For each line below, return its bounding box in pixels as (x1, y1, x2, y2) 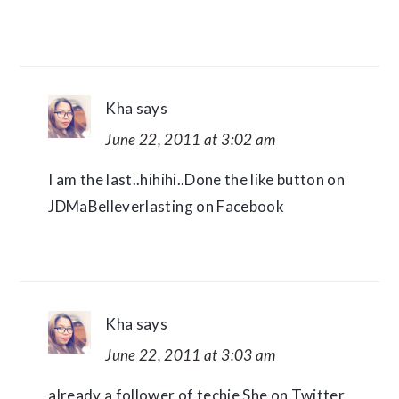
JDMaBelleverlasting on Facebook (48, 197, 284, 216)
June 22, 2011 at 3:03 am (105, 346, 276, 364)
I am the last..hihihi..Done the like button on (48, 170, 346, 189)
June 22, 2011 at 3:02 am (105, 130, 276, 149)
